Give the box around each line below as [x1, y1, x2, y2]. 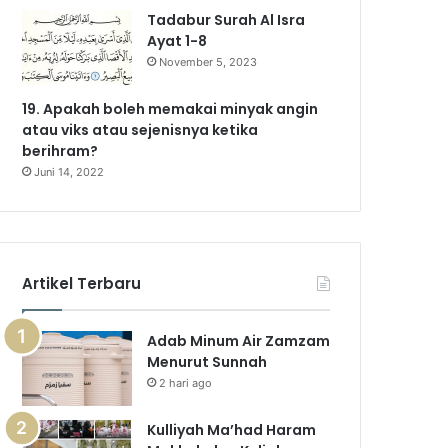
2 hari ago [159, 376, 213, 390]
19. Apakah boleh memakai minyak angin [22, 99, 319, 119]
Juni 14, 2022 [34, 165, 105, 179]
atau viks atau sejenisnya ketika [22, 120, 259, 140]
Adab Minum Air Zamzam [147, 331, 331, 351]
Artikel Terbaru [22, 273, 142, 294]
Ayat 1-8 [147, 31, 208, 51]
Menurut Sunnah [147, 352, 268, 372]
